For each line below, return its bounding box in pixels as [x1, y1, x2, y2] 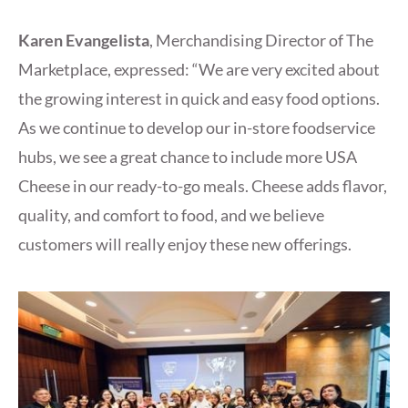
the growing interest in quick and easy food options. [18, 88, 380, 109]
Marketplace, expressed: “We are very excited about [18, 59, 380, 80]
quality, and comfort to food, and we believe [18, 205, 324, 226]
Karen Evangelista [18, 30, 149, 51]
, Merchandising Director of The [149, 30, 373, 51]
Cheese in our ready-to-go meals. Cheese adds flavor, [18, 176, 387, 197]
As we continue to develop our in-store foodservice [18, 117, 375, 138]
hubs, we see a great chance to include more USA [18, 147, 357, 168]
